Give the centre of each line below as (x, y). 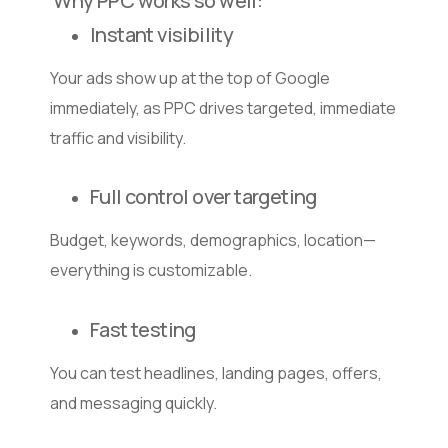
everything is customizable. (151, 270)
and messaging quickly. (133, 402)
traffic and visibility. (118, 137)
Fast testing (143, 329)
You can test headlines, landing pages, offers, (216, 372)
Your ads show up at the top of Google (190, 77)
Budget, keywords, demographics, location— (213, 240)
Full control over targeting (203, 197)
